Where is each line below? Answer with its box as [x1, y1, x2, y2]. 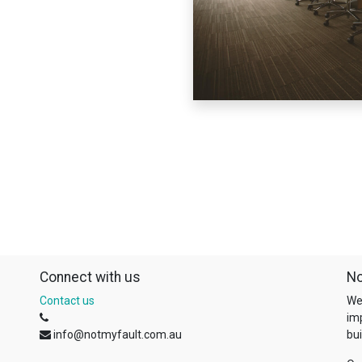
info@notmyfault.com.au [53, 328, 182, 341]
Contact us [40, 294, 95, 307]
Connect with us [40, 269, 141, 285]
